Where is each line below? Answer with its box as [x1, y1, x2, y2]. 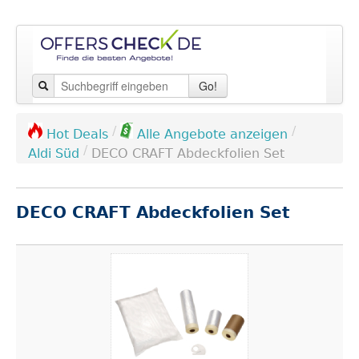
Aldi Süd [28, 146, 79, 161]
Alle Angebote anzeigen [137, 127, 288, 142]
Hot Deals [46, 127, 108, 142]
